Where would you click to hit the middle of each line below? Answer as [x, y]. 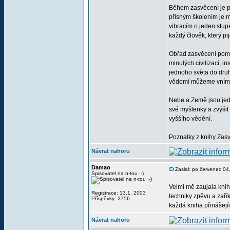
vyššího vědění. [190, 119]
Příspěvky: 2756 [111, 198]
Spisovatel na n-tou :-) [118, 173]
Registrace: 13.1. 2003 [119, 193]
